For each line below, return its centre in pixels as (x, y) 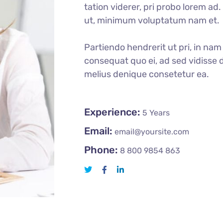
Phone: (101, 150)
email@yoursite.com (152, 131)
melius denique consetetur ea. (147, 74)
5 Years (156, 112)
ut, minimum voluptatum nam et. (152, 20)
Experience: (112, 112)
